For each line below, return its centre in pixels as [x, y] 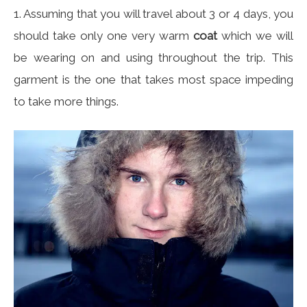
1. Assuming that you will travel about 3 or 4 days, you [153, 13]
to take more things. [66, 101]
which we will [255, 35]
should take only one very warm [103, 35]
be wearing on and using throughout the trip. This [153, 57]
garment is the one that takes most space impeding [153, 79]
